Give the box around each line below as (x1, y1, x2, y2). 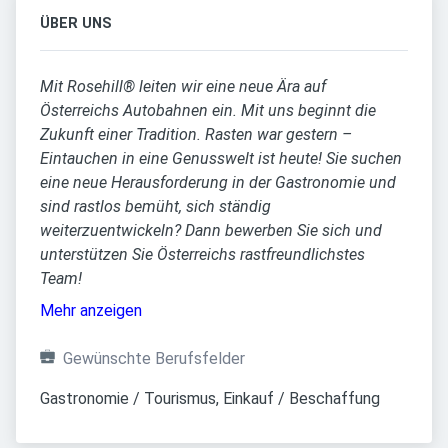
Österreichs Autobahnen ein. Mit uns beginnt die (40, 101, 376, 120)
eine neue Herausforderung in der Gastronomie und (40, 173, 396, 192)
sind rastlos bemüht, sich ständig (40, 197, 271, 216)
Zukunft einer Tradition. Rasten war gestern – (40, 125, 352, 144)
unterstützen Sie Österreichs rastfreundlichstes (40, 245, 365, 264)
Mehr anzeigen (40, 301, 142, 320)
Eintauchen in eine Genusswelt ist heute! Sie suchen (40, 149, 402, 168)
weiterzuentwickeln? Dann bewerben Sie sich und (40, 221, 382, 240)
